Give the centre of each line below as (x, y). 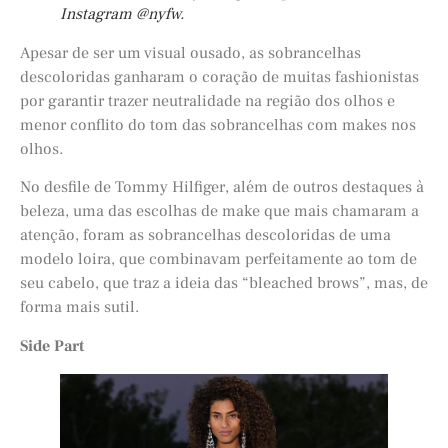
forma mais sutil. (79, 307)
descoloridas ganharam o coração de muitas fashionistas (219, 76)
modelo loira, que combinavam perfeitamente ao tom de (218, 259)
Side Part (52, 345)
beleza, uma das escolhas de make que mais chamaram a (219, 211)
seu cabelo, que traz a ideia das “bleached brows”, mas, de (224, 283)
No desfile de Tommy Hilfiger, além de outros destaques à (222, 187)
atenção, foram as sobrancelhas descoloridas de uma (205, 235)
